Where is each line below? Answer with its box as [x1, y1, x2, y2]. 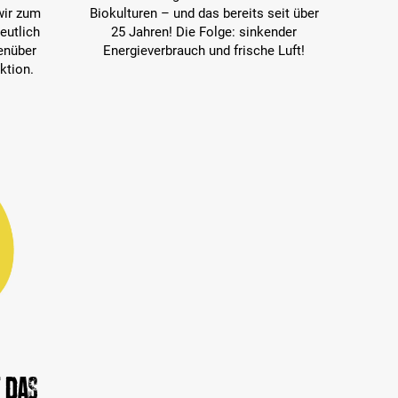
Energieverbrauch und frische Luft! [103, 42, 306, 59]
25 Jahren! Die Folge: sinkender [111, 23, 298, 40]
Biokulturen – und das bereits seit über [89, 4, 319, 21]
